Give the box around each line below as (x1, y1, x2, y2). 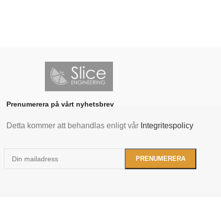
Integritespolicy (141, 121, 194, 130)
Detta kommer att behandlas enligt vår (6, 121, 141, 130)
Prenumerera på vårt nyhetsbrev (6, 100, 114, 108)
